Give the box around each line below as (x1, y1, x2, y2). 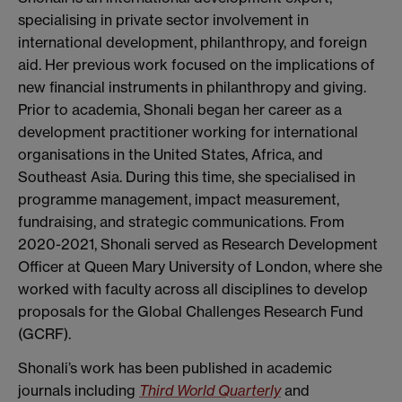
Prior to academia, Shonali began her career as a (18, 100, 342, 119)
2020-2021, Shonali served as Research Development (18, 235, 378, 254)
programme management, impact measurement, (18, 190, 339, 209)
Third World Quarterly (139, 380, 281, 399)
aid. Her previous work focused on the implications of (18, 56, 375, 74)
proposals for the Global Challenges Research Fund (18, 302, 363, 321)
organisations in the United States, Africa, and (18, 145, 323, 164)
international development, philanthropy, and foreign (18, 33, 367, 52)
